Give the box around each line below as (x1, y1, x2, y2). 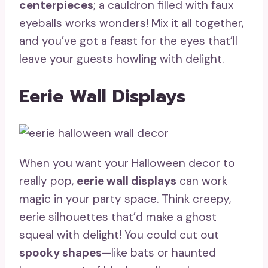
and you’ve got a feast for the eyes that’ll (19, 33, 237, 48)
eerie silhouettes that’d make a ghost (19, 209, 217, 225)
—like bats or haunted (102, 245, 216, 261)
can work (176, 173, 227, 189)
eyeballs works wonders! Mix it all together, (19, 15, 243, 31)
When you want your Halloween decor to (19, 156, 235, 171)
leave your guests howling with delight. (19, 51, 224, 66)
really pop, (19, 173, 77, 189)
